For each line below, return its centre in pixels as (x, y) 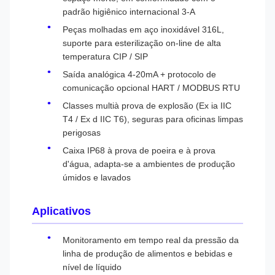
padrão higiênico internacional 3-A (129, 12)
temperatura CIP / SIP (105, 56)
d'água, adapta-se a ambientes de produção (149, 164)
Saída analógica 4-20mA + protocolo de (139, 74)
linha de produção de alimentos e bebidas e (148, 254)
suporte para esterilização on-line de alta (142, 43)
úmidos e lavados (97, 177)
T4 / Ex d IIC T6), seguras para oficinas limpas (153, 119)
